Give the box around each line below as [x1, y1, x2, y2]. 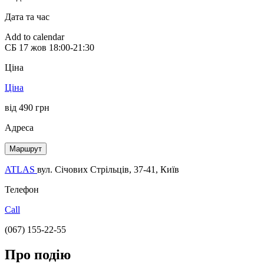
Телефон [5, 184, 39, 194]
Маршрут [9, 144, 42, 153]
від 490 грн [5, 102, 49, 113]
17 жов [19, 42, 47, 52]
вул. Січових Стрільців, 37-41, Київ [37, 164, 179, 174]
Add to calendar [5, 31, 64, 42]
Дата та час [5, 11, 49, 22]
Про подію [5, 246, 71, 262]
